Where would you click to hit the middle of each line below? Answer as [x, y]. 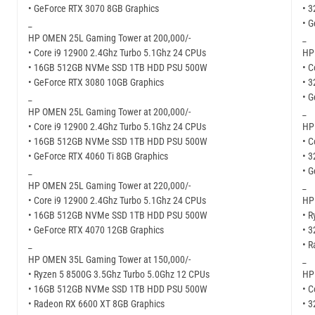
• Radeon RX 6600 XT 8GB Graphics [96, 304]
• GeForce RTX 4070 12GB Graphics [96, 230]
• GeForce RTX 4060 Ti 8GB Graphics [98, 156]
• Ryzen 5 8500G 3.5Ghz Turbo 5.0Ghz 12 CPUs [119, 275]
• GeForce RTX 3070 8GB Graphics [94, 9]
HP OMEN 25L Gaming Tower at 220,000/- [109, 186]
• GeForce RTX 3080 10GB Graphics [96, 83]
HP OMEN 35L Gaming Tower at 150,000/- [109, 260]
